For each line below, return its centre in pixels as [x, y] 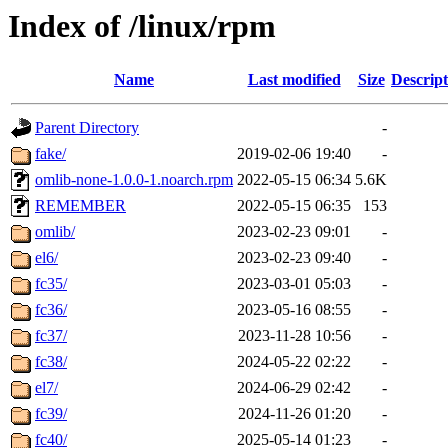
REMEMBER [80, 206]
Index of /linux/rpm [142, 26]
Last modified [294, 80]
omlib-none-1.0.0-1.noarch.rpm [134, 180]
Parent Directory [87, 128]
